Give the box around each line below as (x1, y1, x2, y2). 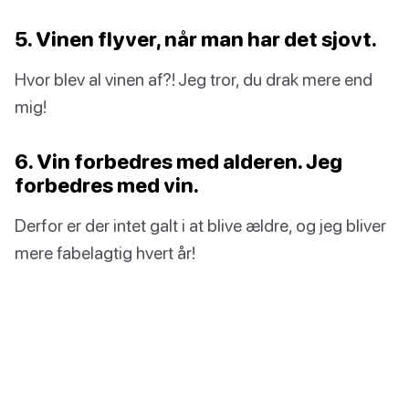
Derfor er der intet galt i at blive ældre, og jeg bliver (15, 215, 386, 236)
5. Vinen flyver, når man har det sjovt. (15, 26, 377, 52)
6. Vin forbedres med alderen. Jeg (15, 149, 342, 174)
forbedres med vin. (15, 173, 199, 198)
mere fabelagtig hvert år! (15, 242, 195, 264)
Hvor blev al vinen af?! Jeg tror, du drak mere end (15, 68, 372, 90)
